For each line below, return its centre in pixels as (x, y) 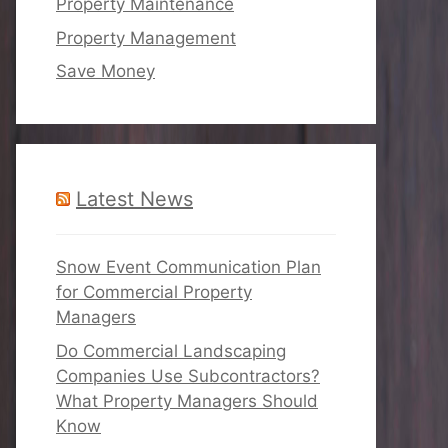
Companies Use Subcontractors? (188, 375)
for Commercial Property (154, 292)
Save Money (105, 71)
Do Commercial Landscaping (171, 350)
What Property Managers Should (187, 400)
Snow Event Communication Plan (188, 267)
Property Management (146, 37)
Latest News (134, 199)
